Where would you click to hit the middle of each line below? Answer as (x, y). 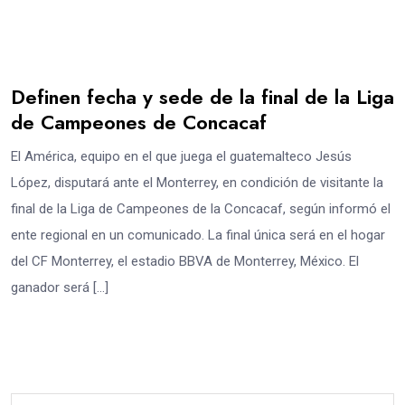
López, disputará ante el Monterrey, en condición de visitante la (197, 183)
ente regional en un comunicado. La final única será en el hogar (198, 235)
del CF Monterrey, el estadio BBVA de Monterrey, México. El (185, 262)
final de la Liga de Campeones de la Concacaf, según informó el (201, 209)
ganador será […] (60, 288)
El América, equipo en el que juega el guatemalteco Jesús (181, 157)
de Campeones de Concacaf (139, 122)
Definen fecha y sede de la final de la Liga (202, 97)
